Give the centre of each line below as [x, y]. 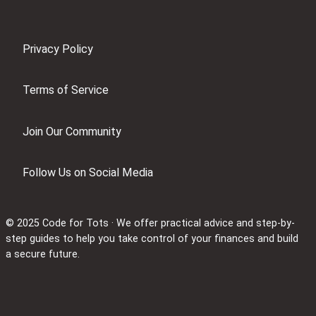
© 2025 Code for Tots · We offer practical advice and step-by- [150, 223]
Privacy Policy [58, 49]
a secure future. [43, 254]
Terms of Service [66, 90]
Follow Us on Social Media [88, 173]
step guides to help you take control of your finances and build [152, 238]
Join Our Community [72, 131]
